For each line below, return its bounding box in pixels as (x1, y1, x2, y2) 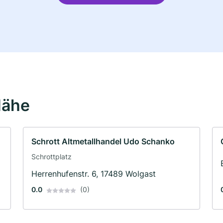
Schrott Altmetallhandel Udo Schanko (31, 136, 175, 147)
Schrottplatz (31, 152, 72, 161)
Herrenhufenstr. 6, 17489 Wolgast (31, 169, 156, 179)
